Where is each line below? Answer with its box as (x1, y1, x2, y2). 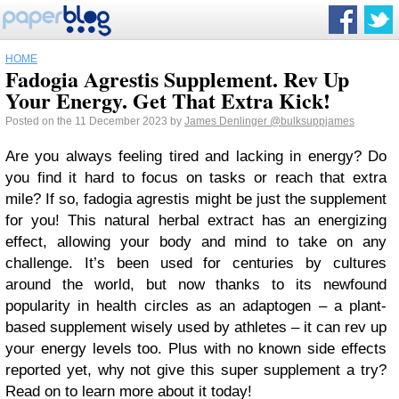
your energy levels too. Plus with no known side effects (5, 340, 387, 357)
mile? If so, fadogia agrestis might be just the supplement (5, 191, 387, 208)
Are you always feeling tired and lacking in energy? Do (5, 148, 387, 165)
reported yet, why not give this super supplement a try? (5, 362, 387, 379)
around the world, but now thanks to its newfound (5, 276, 387, 293)
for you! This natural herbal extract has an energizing (5, 212, 387, 229)
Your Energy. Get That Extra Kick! (5, 85, 330, 116)
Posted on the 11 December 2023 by (5, 115, 184, 127)
